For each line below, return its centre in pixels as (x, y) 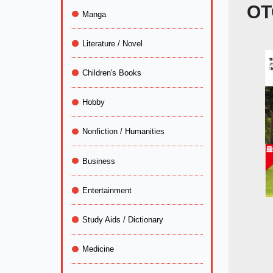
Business (99, 161)
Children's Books (112, 73)
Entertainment (107, 190)
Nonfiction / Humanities (124, 132)
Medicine (98, 249)
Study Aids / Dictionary (123, 219)
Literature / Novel (113, 43)
